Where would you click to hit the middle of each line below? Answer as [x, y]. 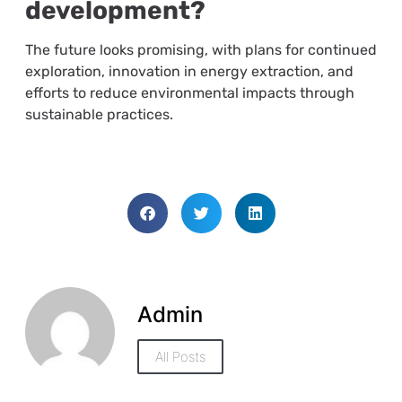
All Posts [180, 357]
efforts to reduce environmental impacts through [189, 93]
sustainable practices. [99, 115]
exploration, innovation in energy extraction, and [189, 72]
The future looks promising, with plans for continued [201, 50]
